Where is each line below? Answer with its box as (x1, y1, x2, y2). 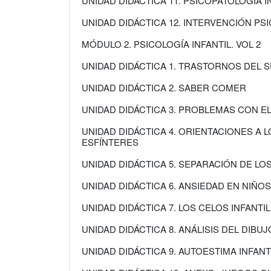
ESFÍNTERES (82, 135, 139, 149)
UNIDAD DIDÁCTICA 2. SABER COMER (82, 81, 246, 94)
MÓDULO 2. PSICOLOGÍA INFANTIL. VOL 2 (82, 38, 261, 51)
